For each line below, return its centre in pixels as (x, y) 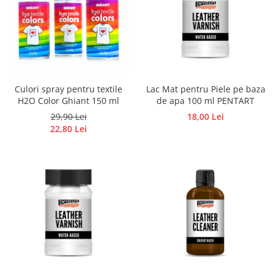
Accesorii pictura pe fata (51, 16)
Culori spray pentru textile (68, 89)
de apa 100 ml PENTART (206, 101)
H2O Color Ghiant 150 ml (68, 101)
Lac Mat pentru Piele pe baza (206, 89)
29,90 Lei (68, 117)
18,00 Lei (206, 117)
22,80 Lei (68, 129)
